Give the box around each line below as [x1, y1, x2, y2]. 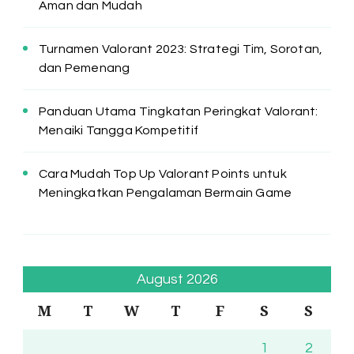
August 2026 [136, 271, 218, 287]
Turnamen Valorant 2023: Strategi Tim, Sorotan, [39, 42, 323, 55]
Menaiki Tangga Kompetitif [39, 123, 198, 137]
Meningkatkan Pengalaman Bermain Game [39, 186, 292, 199]
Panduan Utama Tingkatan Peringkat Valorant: [39, 104, 318, 118]
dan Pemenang [39, 61, 130, 74]
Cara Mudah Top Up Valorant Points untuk [39, 167, 287, 180]
